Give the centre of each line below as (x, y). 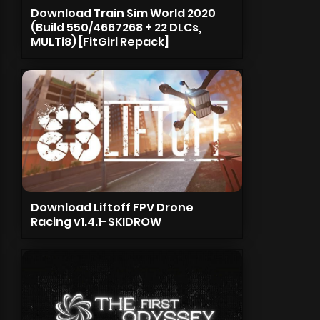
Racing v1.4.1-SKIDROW (96, 222)
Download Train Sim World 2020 (123, 13)
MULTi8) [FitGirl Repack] (100, 42)
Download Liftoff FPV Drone (112, 207)
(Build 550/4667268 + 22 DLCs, (116, 27)
